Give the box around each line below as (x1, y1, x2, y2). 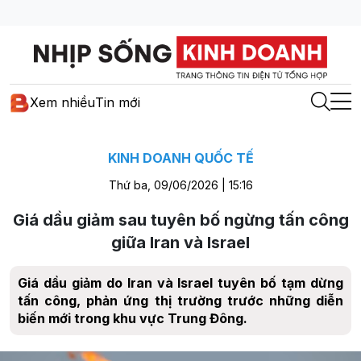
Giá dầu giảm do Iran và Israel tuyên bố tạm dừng (18, 274, 343, 291)
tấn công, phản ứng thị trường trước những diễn (18, 292, 343, 309)
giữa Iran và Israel (111, 232, 250, 252)
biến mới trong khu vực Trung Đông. (18, 309, 247, 326)
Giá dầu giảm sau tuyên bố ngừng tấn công (12, 210, 349, 230)
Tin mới (95, 94, 140, 111)
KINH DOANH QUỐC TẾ (107, 149, 254, 166)
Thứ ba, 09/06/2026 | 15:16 (108, 177, 253, 192)
